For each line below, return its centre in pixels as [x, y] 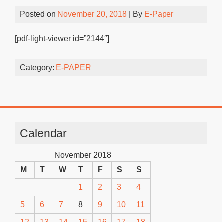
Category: [38, 68]
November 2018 [83, 155]
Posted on [39, 14]
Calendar [43, 133]
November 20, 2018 [92, 14]
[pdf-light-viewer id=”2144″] [62, 38]
